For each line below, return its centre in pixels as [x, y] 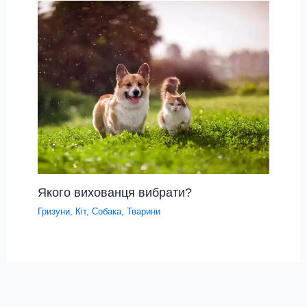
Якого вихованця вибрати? [115, 193]
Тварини [144, 212]
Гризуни [54, 212]
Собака [107, 212]
